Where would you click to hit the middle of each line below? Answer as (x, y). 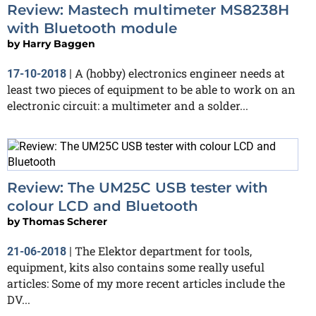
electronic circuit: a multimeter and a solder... (128, 105)
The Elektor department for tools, (163, 251)
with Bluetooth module (92, 28)
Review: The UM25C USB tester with (138, 188)
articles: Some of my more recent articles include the (146, 283)
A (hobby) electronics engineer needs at (180, 73)
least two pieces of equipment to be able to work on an (151, 89)
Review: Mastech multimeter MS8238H (148, 10)
